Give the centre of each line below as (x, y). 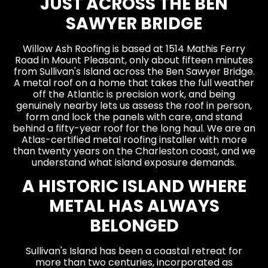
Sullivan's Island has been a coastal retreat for (134, 251)
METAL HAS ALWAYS (134, 206)
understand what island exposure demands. (134, 162)
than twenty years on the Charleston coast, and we (134, 151)
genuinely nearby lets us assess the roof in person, (134, 105)
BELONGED (134, 226)
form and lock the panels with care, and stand (134, 117)
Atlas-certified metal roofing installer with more (134, 139)
